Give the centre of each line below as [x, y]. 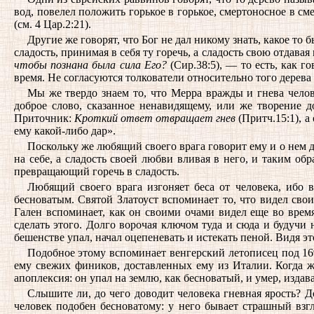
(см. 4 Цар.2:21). [53, 24]
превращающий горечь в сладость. [97, 171]
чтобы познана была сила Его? [90, 65]
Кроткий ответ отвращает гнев [155, 118]
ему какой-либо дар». [65, 131]
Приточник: [45, 118]
